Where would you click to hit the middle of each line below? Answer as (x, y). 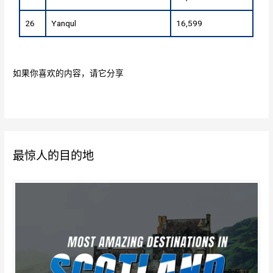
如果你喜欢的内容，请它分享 (69, 73)
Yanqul (64, 23)
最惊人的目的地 (54, 156)
